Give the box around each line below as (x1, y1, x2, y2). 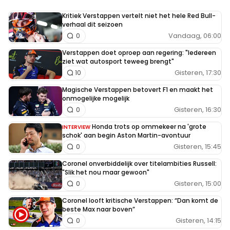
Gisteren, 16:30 (174, 105, 221, 115)
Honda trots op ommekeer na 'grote (92, 122, 206, 131)
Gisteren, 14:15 (176, 216, 221, 226)
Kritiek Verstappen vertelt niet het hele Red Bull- (62, 11, 216, 20)
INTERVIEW (62, 123, 90, 131)
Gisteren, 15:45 (174, 142, 221, 152)
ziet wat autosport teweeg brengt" (62, 56, 174, 66)
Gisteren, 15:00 (174, 179, 221, 189)
